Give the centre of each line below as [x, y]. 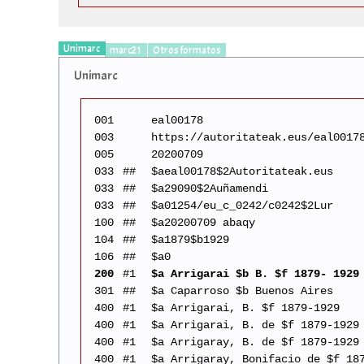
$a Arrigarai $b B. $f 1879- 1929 [255, 274]
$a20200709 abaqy [203, 223]
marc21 [126, 51]
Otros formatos [186, 51]
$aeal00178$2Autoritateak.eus [242, 172]
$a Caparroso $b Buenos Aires [242, 291]
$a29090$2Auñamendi [210, 189]
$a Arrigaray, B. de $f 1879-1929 [255, 342]
